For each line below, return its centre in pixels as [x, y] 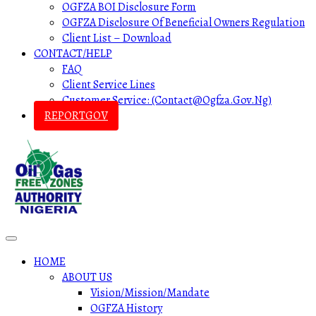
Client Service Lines [109, 85]
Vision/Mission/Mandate [150, 293]
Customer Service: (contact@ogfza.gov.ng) [167, 100]
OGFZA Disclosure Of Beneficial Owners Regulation [183, 23]
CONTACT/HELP [73, 54]
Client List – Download [117, 38]
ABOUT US [87, 277]
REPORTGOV [76, 116]
